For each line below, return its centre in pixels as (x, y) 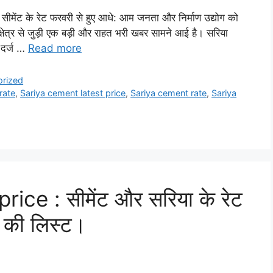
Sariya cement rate (169, 93)
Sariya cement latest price (73, 93)
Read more (55, 48)
